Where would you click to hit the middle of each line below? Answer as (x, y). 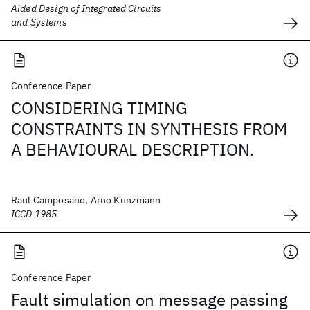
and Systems (39, 22)
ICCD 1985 (34, 214)
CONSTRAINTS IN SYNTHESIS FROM (149, 129)
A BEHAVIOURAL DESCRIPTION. (133, 149)
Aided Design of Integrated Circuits (86, 8)
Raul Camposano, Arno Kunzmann (86, 200)
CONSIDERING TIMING (99, 108)
